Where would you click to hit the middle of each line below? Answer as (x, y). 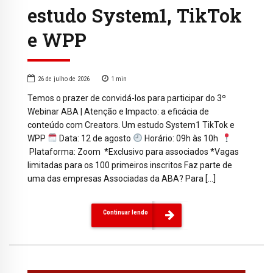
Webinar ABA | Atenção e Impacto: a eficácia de (118, 111)
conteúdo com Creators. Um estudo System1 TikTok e (131, 125)
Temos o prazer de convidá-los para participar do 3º (127, 98)
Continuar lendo (126, 213)
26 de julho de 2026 (64, 79)
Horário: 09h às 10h (182, 138)
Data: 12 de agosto (95, 138)
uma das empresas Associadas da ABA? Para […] (122, 178)
